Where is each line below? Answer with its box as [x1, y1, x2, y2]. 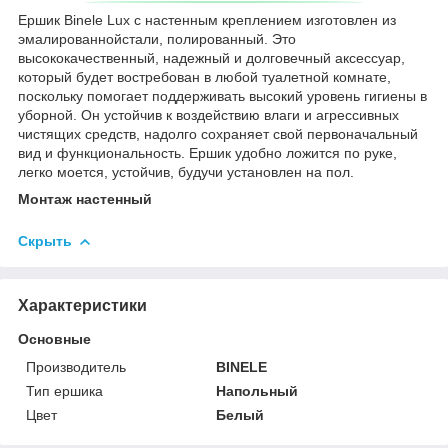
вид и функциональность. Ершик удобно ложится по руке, [18, 144, 397, 161]
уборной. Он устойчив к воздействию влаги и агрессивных [18, 106, 399, 123]
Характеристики [18, 296, 147, 314]
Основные [18, 330, 91, 347]
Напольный [216, 382, 299, 399]
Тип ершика [26, 382, 103, 399]
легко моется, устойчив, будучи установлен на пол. [18, 163, 354, 180]
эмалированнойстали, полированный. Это [18, 30, 296, 47]
